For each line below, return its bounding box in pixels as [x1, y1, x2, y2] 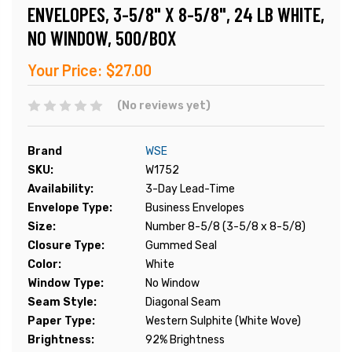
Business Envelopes [145, 201, 244, 215]
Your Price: [27, 60, 103, 79]
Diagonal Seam [145, 295, 221, 310]
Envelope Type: [27, 201, 112, 215]
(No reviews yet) [116, 98, 211, 112]
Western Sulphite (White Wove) [145, 314, 301, 328]
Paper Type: [27, 314, 95, 328]
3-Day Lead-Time [145, 182, 235, 196]
